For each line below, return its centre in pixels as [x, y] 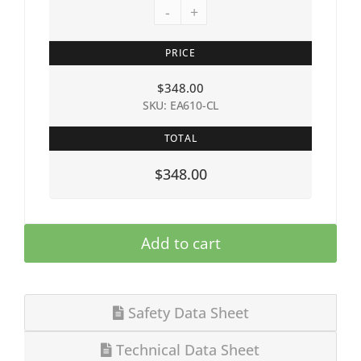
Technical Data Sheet [186, 349]
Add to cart [180, 243]
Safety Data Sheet [186, 312]
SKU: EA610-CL [180, 105]
